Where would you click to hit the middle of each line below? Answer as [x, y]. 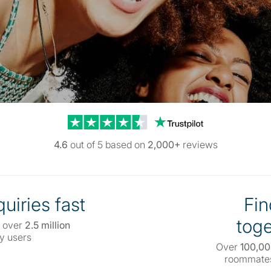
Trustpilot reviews [106, 120]
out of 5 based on [107, 145]
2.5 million [47, 225]
